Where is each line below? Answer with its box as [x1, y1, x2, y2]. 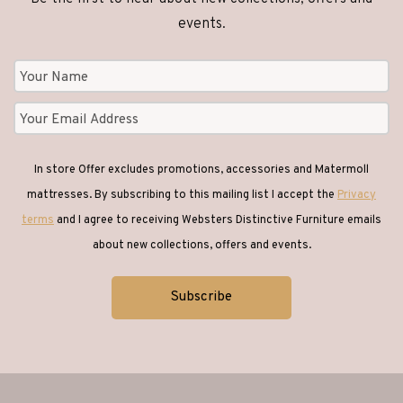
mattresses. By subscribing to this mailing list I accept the [27, 187, 337, 202]
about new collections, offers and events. [92, 237, 311, 253]
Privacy [337, 187, 376, 202]
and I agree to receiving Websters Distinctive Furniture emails [54, 212, 381, 228]
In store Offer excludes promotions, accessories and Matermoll [34, 162, 369, 177]
